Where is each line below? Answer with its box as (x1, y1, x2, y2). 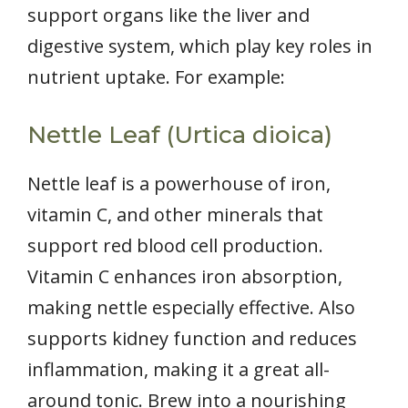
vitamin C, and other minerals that (27, 201, 323, 227)
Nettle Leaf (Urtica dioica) (27, 119, 332, 149)
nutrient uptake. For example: (27, 64, 285, 89)
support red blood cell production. (27, 232, 323, 258)
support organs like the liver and (27, 2, 310, 27)
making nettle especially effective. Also (27, 294, 355, 320)
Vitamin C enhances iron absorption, (27, 263, 342, 289)
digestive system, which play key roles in (27, 33, 372, 58)
